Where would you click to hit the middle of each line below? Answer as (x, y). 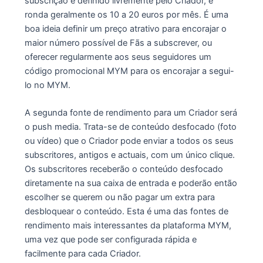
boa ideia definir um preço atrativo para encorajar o (125, 28)
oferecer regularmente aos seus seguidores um (118, 57)
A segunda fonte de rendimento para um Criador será (131, 112)
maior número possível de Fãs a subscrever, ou (118, 43)
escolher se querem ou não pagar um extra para (119, 197)
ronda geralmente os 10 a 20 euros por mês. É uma (126, 14)
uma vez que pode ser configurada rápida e (110, 239)
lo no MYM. (47, 85)
